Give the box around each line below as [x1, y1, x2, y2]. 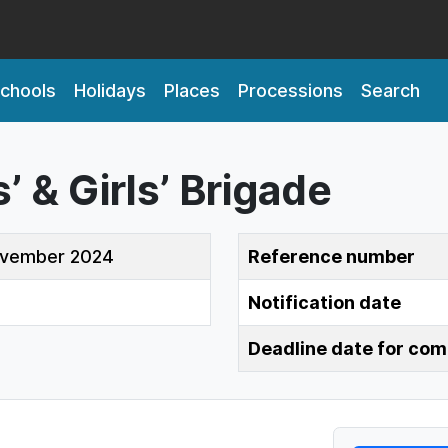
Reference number [247, 245, 415, 267]
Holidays [73, 79, 146, 101]
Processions [237, 79, 343, 101]
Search [360, 79, 420, 101]
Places [163, 79, 220, 101]
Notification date [247, 291, 401, 313]
